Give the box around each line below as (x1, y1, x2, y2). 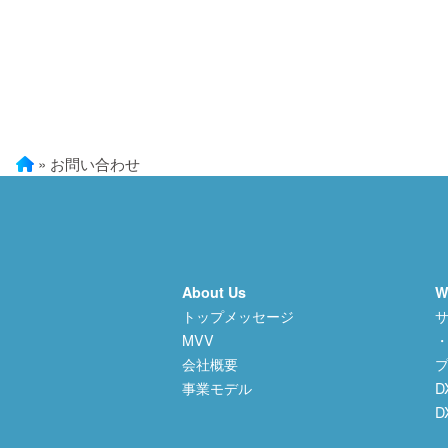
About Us (182, 282, 246, 302)
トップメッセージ (182, 305, 294, 326)
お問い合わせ (50, 153, 140, 174)
